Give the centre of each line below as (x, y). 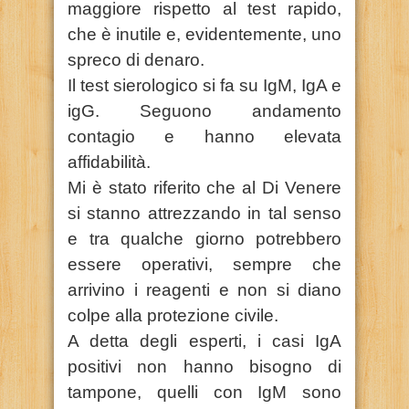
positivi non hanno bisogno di (204, 366)
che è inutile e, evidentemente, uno (204, 34)
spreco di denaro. (136, 59)
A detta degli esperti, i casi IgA (204, 341)
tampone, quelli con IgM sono (204, 392)
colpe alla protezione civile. (173, 315)
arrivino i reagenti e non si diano (204, 289)
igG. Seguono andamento (204, 110)
